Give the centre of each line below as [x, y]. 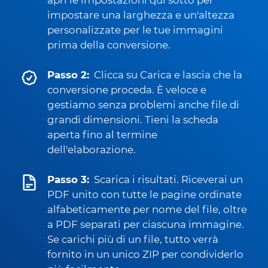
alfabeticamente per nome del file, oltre [147, 209]
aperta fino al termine [102, 135]
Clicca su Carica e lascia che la [168, 75]
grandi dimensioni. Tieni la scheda [133, 120]
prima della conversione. [109, 45]
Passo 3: [68, 179]
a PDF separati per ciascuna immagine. [146, 224]
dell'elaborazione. [92, 150]
